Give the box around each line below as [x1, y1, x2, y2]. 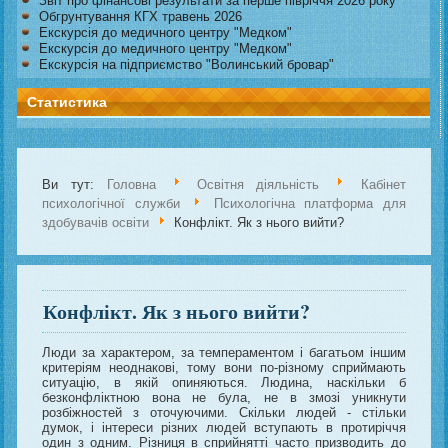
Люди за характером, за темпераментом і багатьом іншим [42, 345, 406, 361]
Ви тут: [42, 176, 107, 192]
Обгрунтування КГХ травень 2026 [39, 8, 243, 24]
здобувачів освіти [42, 215, 150, 231]
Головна [106, 176, 156, 192]
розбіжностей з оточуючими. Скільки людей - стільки [42, 405, 406, 421]
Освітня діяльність [196, 176, 320, 192]
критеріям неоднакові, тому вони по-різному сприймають [42, 360, 406, 376]
